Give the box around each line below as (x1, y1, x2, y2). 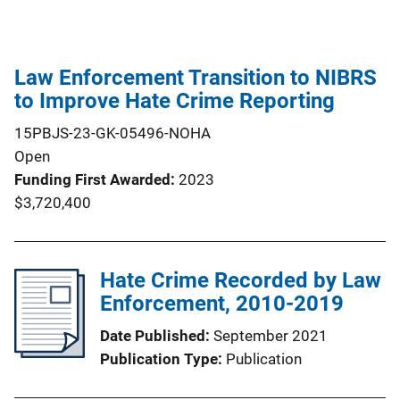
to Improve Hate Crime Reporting (14, 87, 335, 113)
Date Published (100, 326, 205, 345)
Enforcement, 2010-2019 (100, 290, 344, 316)
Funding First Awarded (14, 170, 171, 188)
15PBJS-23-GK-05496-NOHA (14, 123, 211, 142)
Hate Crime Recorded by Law (100, 267, 381, 293)
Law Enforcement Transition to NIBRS (14, 64, 377, 90)
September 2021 (213, 326, 328, 345)
